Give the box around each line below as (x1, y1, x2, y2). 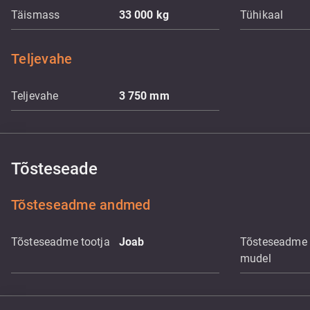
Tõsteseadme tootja (11, 235, 110, 248)
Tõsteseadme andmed (11, 197, 151, 213)
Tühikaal (240, 8, 284, 21)
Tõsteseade (11, 159, 98, 179)
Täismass (11, 8, 60, 21)
